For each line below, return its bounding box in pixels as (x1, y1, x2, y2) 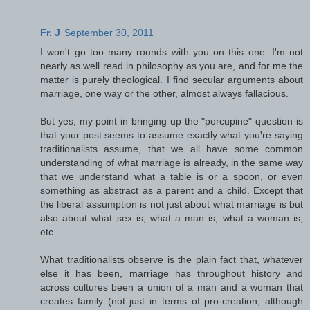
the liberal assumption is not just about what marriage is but (40, 198, 303, 210)
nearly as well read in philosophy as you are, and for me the (40, 60, 303, 71)
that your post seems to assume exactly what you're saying (40, 129, 303, 140)
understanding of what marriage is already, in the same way (40, 156, 303, 168)
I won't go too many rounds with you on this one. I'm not (40, 46, 303, 57)
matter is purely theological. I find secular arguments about (40, 73, 303, 85)
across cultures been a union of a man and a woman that (40, 281, 303, 293)
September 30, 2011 (64, 26, 154, 38)
